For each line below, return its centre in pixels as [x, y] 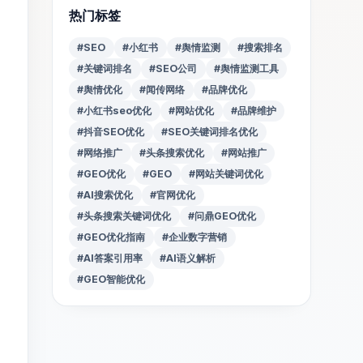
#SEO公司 [173, 68]
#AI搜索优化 [105, 194]
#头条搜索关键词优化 [124, 216]
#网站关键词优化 [226, 173]
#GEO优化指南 [111, 237]
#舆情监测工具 [246, 68]
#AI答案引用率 [110, 258]
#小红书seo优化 [115, 110]
